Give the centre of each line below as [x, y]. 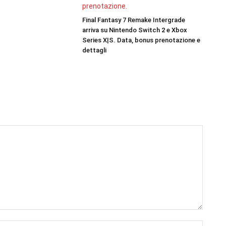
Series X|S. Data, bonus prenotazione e [141, 40]
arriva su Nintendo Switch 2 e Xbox [134, 30]
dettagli [94, 50]
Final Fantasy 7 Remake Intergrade [133, 20]
